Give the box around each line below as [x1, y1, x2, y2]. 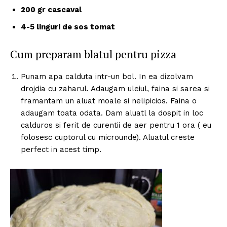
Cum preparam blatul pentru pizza [10, 46, 176, 61]
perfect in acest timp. [21, 144, 101, 154]
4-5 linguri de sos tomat [21, 22, 115, 31]
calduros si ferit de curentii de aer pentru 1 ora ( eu [21, 120, 211, 130]
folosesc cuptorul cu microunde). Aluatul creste [21, 132, 195, 142]
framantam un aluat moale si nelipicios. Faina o [21, 96, 197, 105]
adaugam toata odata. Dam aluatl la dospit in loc [21, 108, 203, 118]
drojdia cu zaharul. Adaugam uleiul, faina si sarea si [21, 84, 210, 93]
